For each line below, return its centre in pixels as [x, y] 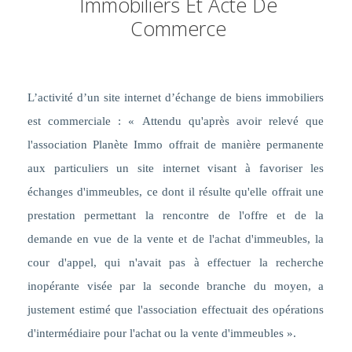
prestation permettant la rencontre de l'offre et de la [176, 216]
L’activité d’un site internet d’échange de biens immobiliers [176, 98]
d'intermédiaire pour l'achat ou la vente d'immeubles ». [161, 334]
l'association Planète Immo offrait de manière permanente [176, 145]
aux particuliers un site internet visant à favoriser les [176, 169]
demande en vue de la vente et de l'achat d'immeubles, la [176, 239]
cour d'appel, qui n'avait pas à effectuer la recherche [176, 263]
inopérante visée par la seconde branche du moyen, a [176, 286]
